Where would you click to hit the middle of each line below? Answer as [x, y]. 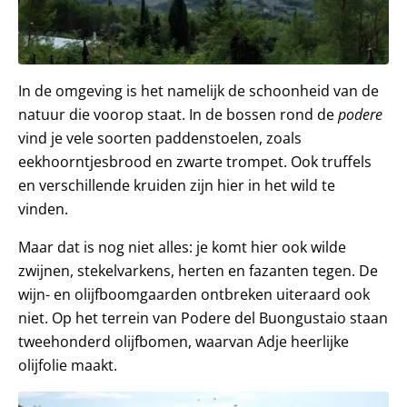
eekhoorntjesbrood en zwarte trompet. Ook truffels [195, 161]
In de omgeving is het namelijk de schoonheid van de [199, 90]
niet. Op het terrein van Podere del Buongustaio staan [203, 318]
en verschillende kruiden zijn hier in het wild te [177, 185]
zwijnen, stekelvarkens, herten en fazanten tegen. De [198, 270]
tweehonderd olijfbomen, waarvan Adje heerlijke [184, 341]
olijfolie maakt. [68, 365]
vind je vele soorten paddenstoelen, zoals [160, 138]
